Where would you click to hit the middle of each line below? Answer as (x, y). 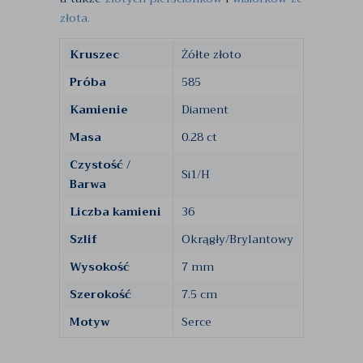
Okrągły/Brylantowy (237, 239)
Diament (205, 109)
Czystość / (100, 164)
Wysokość (100, 267)
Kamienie (99, 109)
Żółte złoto (211, 54)
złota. (75, 18)
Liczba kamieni (115, 211)
